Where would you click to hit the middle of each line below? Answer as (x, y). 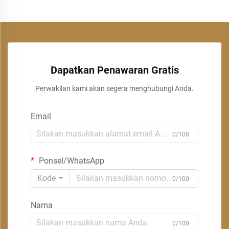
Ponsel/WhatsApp (71, 161)
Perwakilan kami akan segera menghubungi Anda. (114, 88)
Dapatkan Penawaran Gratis (114, 70)
